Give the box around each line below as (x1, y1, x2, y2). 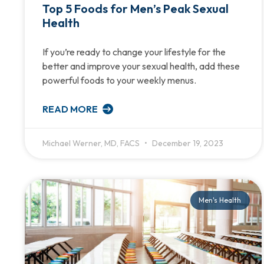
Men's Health (199, 195, 242, 204)
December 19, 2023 (150, 137, 223, 148)
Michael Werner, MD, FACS (42, 137, 141, 148)
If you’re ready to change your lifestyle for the (42, 45, 226, 58)
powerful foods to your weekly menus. (42, 74, 196, 86)
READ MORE (42, 103, 100, 115)
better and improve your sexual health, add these (42, 60, 240, 72)
